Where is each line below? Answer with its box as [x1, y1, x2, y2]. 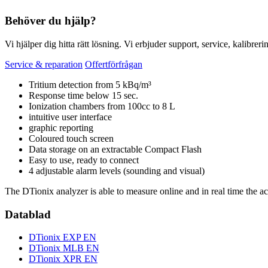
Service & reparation [5, 59, 83, 69]
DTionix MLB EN [29, 243, 99, 254]
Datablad [5, 208, 51, 221]
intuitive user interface [29, 111, 112, 122]
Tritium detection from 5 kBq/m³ [29, 79, 151, 90]
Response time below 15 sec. [29, 90, 138, 100]
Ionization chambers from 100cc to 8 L [29, 100, 175, 111]
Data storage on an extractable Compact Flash [29, 144, 202, 154]
